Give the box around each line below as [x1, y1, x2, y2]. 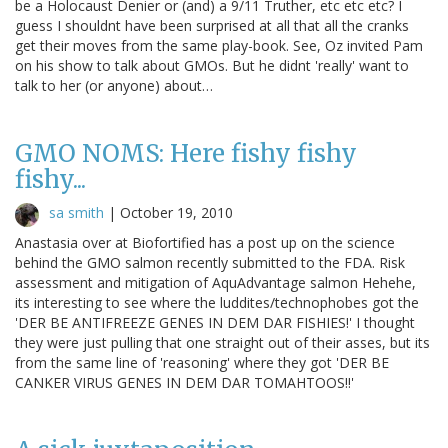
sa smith [49, 202, 104, 222]
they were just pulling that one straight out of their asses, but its [15, 332, 430, 352]
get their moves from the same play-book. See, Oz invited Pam [15, 35, 423, 55]
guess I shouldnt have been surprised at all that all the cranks [15, 15, 409, 35]
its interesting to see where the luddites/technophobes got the [15, 292, 419, 312]
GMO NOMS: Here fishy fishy [15, 137, 357, 169]
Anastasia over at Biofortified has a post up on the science [15, 232, 395, 252]
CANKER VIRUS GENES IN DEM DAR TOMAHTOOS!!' [15, 372, 354, 392]
